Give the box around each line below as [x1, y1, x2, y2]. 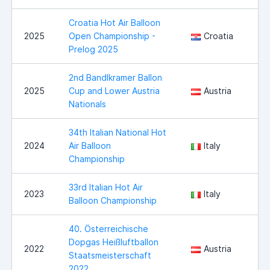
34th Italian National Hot [69, 127, 166, 138]
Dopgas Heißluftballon [69, 237, 159, 248]
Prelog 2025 [69, 44, 118, 55]
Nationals [69, 99, 106, 110]
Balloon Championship [69, 195, 157, 206]
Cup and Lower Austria [69, 86, 160, 96]
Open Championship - [69, 31, 155, 42]
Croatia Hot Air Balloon [69, 17, 160, 28]
